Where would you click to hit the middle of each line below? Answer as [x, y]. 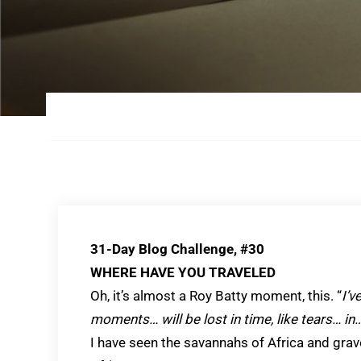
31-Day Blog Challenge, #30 [177, 249]
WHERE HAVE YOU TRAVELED [183, 272]
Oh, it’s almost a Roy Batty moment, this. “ [216, 296]
